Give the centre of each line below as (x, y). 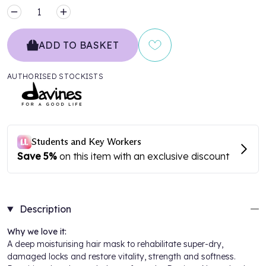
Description (44, 209)
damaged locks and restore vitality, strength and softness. (121, 256)
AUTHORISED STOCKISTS (55, 76)
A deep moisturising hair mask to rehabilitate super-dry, (115, 244)
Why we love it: (37, 232)
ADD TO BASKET (79, 45)
